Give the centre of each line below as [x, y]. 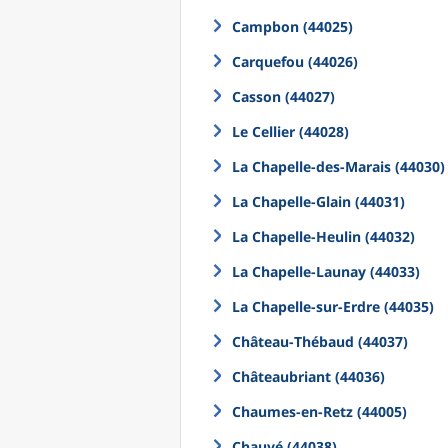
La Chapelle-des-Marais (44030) [338, 166]
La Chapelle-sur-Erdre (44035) [333, 306]
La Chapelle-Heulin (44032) [323, 236]
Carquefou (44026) [295, 61]
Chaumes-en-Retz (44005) [319, 411]
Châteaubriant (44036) [308, 376]
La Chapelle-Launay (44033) [326, 271]
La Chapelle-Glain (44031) [318, 201]
